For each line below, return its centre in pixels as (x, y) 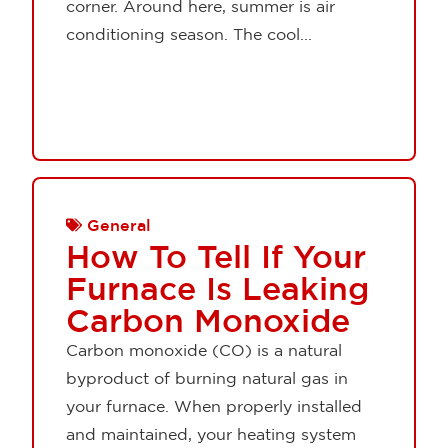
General (119, 224)
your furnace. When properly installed (214, 405)
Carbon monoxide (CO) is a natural (204, 349)
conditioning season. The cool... (189, 34)
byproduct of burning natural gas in (207, 377)
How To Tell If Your (216, 255)
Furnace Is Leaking (217, 287)
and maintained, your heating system (211, 433)
